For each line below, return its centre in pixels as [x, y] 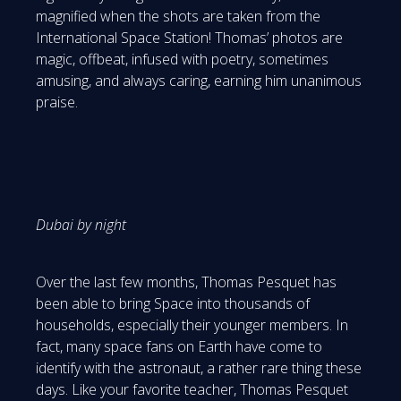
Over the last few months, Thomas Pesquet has [186, 282]
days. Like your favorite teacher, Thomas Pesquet [192, 389]
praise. [57, 102]
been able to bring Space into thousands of [173, 303]
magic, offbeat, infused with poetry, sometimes [182, 59]
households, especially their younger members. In [192, 324]
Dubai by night [81, 224]
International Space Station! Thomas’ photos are [189, 37]
